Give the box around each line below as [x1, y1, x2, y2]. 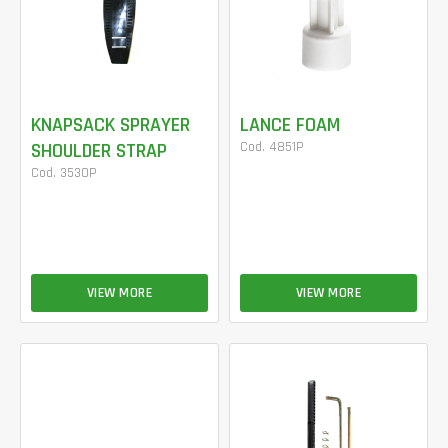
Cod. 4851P [240, 138, 304, 156]
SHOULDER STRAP [31, 138, 167, 164]
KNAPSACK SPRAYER [31, 112, 190, 138]
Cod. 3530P [31, 164, 97, 182]
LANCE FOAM [240, 112, 340, 138]
